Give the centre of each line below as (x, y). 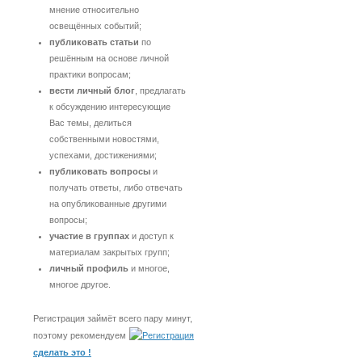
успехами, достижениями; (103, 155)
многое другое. (80, 284)
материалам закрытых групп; (109, 252)
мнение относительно (94, 10)
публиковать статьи (94, 42)
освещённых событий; (95, 26)
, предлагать (160, 90)
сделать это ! (62, 352)
